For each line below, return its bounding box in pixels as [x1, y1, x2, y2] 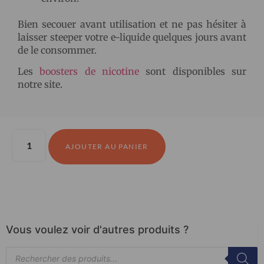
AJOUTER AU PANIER [65, 141, 148, 151]
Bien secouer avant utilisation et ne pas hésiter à [18, 18, 246, 30]
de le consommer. [18, 44, 97, 56]
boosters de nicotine [39, 65, 140, 78]
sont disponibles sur [139, 65, 247, 78]
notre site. [18, 78, 62, 91]
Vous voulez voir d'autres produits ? [6, 223, 189, 236]
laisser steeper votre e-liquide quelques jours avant [18, 31, 246, 43]
